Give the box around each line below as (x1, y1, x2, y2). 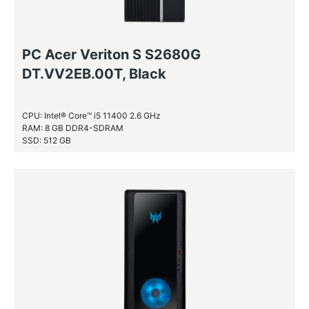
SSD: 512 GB (22, 135, 71, 146)
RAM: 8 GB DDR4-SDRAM (22, 123, 123, 133)
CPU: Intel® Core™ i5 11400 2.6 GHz (22, 110, 161, 121)
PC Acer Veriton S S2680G (22, 46, 201, 63)
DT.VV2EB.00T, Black (22, 66, 166, 82)
